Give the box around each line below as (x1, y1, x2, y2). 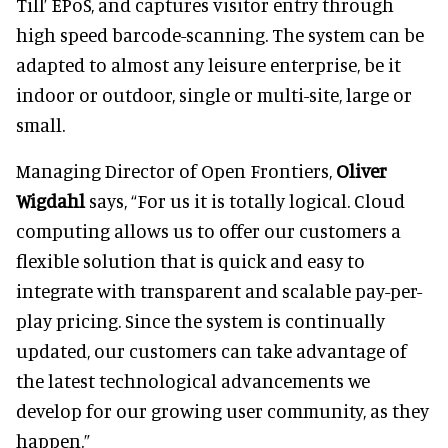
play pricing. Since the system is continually (16, 309, 385, 332)
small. (16, 113, 65, 136)
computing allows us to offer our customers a (16, 219, 401, 242)
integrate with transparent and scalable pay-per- (16, 279, 422, 302)
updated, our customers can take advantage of (16, 339, 407, 362)
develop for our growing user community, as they (16, 399, 429, 422)
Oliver (336, 159, 387, 182)
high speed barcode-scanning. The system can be (16, 23, 424, 46)
